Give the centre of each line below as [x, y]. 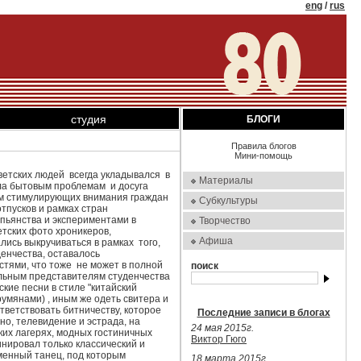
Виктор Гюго [219, 339]
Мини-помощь [263, 156]
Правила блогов [263, 146]
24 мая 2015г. [222, 328]
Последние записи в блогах [263, 313]
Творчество [225, 221]
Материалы [226, 180]
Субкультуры [228, 201]
